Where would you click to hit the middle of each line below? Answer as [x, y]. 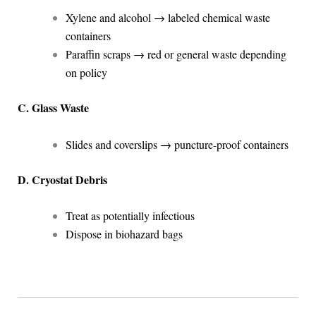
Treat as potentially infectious [130, 216]
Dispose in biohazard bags [124, 234]
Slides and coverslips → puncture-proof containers [177, 144]
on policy [86, 72]
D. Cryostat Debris [62, 179]
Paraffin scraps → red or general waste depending [176, 54]
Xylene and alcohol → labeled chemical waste [168, 17]
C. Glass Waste [53, 107]
